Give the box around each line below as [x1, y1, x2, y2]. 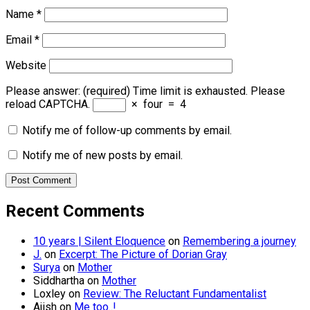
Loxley [33, 287, 66, 301]
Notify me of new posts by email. [22, 149, 183, 163]
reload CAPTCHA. [6, 98, 90, 111]
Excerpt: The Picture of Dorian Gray [59, 248, 227, 262]
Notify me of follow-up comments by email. [22, 124, 232, 138]
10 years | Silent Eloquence [33, 235, 165, 248]
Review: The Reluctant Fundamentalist [83, 287, 266, 301]
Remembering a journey [183, 235, 296, 248]
